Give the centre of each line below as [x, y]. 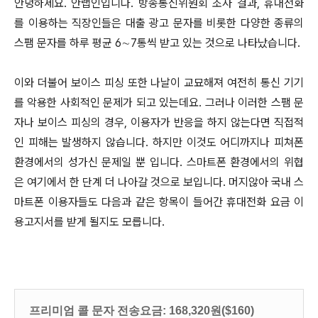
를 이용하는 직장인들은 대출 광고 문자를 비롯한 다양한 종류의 [159, 23]
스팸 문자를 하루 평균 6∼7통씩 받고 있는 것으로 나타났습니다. [157, 43]
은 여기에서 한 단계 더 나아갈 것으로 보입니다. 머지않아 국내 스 [159, 182]
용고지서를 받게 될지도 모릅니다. [89, 222]
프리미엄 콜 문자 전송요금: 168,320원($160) [142, 311]
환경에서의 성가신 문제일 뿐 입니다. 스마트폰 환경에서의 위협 [159, 162]
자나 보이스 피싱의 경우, [71, 122]
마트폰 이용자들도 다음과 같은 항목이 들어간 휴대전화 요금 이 [159, 202]
